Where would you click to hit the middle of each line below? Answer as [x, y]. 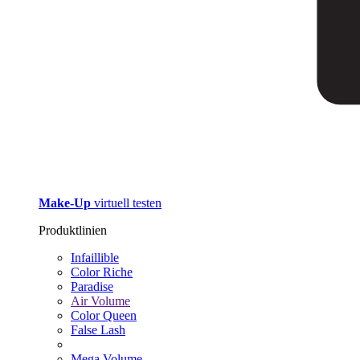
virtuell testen [128, 203]
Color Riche [102, 272]
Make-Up [65, 203]
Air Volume [100, 301]
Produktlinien [73, 230]
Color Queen [104, 315]
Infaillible [95, 258]
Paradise [92, 286]
